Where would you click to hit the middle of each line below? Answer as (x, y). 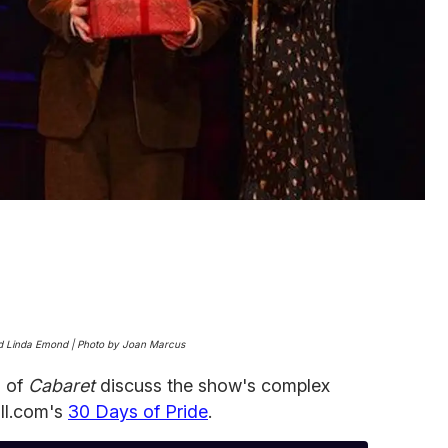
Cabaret (64, 385)
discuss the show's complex (215, 385)
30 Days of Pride (138, 411)
